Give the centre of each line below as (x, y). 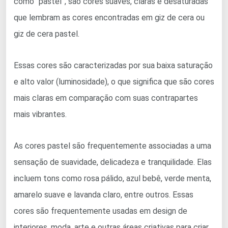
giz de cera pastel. (47, 34)
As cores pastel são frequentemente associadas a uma (112, 146)
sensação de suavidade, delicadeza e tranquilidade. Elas (113, 162)
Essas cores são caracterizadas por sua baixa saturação (113, 65)
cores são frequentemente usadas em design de (101, 211)
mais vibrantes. (40, 114)
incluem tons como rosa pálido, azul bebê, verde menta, (112, 178)
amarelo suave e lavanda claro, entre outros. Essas (104, 194)
